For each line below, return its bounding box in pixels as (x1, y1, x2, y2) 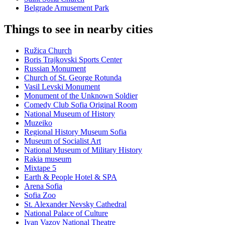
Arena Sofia (24, 182, 62, 191)
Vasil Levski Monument (24, 82, 100, 91)
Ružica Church (24, 46, 72, 55)
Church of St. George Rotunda (24, 73, 122, 82)
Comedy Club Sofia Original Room (24, 100, 137, 109)
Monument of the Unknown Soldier (24, 91, 138, 100)
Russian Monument (24, 64, 86, 73)
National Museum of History (24, 109, 115, 119)
